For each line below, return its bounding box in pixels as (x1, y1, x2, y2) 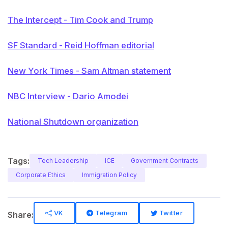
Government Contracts (131, 157, 198, 164)
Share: (8, 209, 34, 220)
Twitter (157, 209, 183, 217)
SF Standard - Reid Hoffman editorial (8, 40, 154, 50)
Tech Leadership (38, 157, 89, 164)
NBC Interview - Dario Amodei (8, 91, 128, 101)
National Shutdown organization (8, 117, 138, 127)
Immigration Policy (82, 171, 137, 179)
